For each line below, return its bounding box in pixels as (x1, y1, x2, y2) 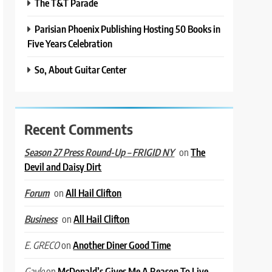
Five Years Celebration (27, 36, 113, 50)
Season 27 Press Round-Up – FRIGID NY (24, 146, 175, 158)
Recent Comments (24, 119, 134, 138)
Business (24, 212, 58, 225)
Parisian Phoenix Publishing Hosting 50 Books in (35, 22, 221, 35)
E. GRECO (24, 239, 60, 251)
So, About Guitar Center (35, 63, 127, 76)
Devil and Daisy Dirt (24, 160, 102, 173)
